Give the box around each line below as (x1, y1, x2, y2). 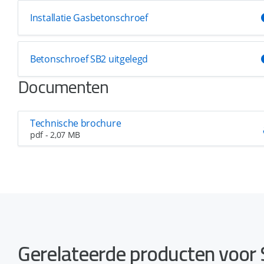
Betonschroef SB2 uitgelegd (30, 52, 148, 65)
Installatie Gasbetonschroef (30, 11, 148, 24)
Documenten (18, 70, 108, 103)
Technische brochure (30, 116, 121, 130)
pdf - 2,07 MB (30, 128, 81, 140)
